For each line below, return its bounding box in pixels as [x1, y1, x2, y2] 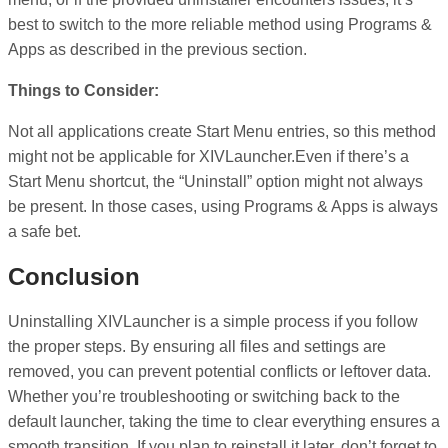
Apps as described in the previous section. [8, 40, 307, 58]
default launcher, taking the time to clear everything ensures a [8, 412, 440, 430]
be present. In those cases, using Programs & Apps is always [8, 197, 438, 215]
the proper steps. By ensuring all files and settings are [8, 337, 386, 355]
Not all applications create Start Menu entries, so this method [8, 122, 436, 140]
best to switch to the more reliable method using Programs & [8, 15, 432, 33]
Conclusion [8, 262, 140, 290]
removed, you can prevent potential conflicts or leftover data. [8, 362, 431, 380]
